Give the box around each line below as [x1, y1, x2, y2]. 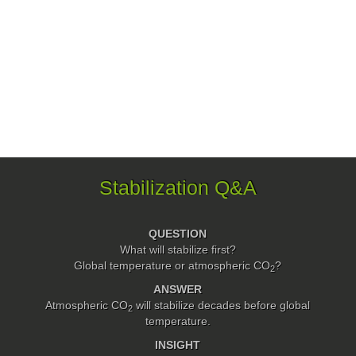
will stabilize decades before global [133, 299, 311, 312]
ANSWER [153, 283, 203, 296]
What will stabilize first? [119, 243, 236, 257]
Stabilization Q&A [99, 176, 257, 199]
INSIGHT [155, 339, 201, 352]
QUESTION [149, 227, 207, 241]
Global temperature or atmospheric [74, 259, 254, 273]
